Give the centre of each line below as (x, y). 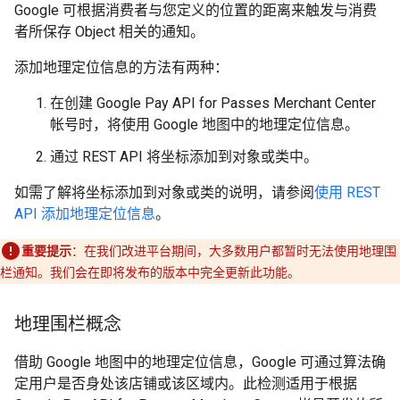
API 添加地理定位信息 (85, 214)
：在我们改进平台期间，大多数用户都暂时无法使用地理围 (234, 251)
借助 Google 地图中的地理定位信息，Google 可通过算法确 (200, 362)
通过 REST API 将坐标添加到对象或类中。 (184, 157)
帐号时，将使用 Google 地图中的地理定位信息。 (204, 125)
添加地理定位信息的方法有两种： (121, 67)
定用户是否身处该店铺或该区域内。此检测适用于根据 (186, 383)
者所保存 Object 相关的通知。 (109, 32)
